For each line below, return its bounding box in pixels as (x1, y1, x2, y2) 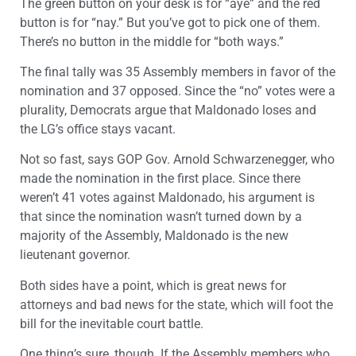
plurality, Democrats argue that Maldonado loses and (20, 102, 316, 118)
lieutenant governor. (20, 247, 130, 263)
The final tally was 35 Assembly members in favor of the (20, 64, 335, 79)
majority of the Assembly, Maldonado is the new (20, 228, 288, 244)
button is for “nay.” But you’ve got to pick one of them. (20, 14, 320, 30)
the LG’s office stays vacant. (20, 121, 176, 137)
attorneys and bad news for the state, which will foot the (20, 296, 333, 312)
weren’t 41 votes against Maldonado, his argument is (20, 190, 315, 206)
